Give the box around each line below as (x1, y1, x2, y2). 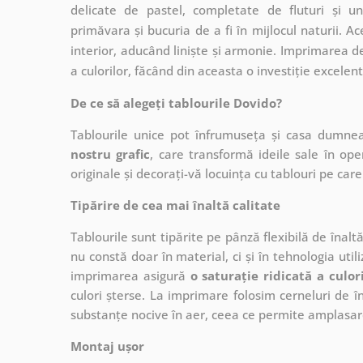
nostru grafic (70, 145, 151, 162)
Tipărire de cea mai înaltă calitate (70, 196, 280, 213)
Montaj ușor (70, 337, 144, 354)
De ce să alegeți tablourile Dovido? (70, 94, 282, 111)
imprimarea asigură (70, 267, 190, 284)
